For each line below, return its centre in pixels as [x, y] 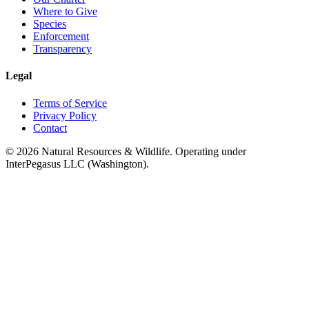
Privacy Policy [65, 115]
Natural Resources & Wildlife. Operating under [144, 151]
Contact [50, 128]
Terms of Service [70, 103]
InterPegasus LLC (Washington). [77, 163]
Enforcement [61, 37]
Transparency [62, 49]
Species [50, 24]
